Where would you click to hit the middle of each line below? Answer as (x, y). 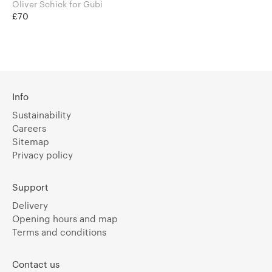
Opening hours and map (65, 219)
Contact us (36, 264)
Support (30, 187)
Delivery (30, 206)
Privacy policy (42, 155)
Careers (29, 128)
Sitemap (31, 142)
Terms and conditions (59, 232)
